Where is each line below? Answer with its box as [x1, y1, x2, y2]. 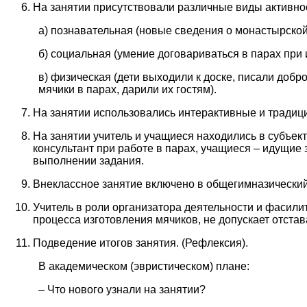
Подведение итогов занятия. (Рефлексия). [33, 237, 248, 249]
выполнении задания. [33, 155, 144, 167]
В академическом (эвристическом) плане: [38, 260, 249, 272]
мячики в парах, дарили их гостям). [38, 84, 217, 95]
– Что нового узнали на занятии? [38, 284, 206, 295]
